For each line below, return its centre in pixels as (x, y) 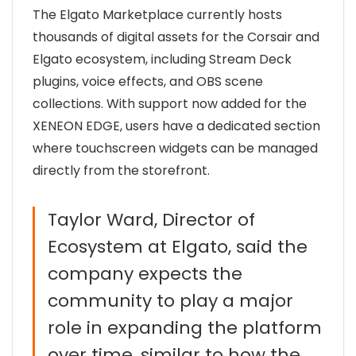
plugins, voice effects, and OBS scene (148, 81)
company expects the (145, 273)
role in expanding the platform (185, 327)
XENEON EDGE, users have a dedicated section (176, 126)
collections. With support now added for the (170, 103)
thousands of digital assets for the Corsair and (176, 37)
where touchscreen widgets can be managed (175, 148)
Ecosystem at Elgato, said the (178, 246)
